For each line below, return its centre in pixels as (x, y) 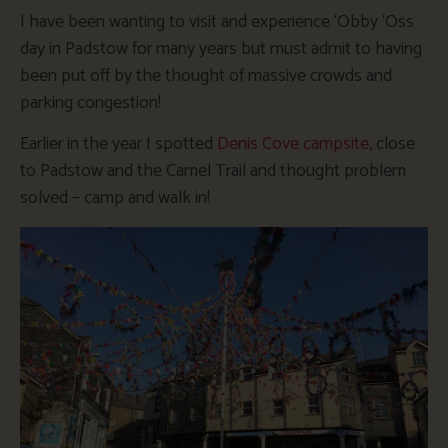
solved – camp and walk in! (115, 198)
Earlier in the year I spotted (118, 144)
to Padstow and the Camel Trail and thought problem (213, 171)
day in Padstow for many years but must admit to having (221, 48)
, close (392, 144)
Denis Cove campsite (293, 144)
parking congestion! (90, 102)
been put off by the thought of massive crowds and (206, 75)
